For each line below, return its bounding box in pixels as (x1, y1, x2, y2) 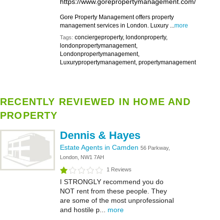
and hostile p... (60, 206, 108, 214)
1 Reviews (107, 166, 132, 172)
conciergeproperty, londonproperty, (75, 34, 167, 41)
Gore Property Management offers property (60, 14, 174, 21)
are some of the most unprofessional (60, 196, 174, 204)
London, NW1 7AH (60, 154, 104, 160)
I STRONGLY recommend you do (60, 178, 164, 186)
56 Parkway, (140, 145, 170, 151)
